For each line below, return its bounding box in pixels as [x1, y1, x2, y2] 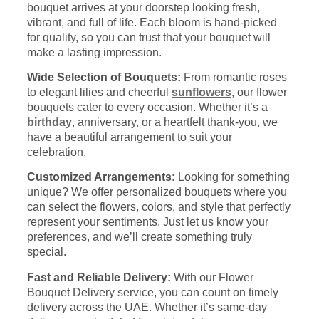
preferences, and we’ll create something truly [27, 231, 252, 244]
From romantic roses [181, 70, 287, 83]
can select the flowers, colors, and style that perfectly [27, 201, 291, 214]
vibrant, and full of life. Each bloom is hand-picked [27, 16, 277, 28]
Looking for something [175, 171, 290, 184]
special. [27, 246, 66, 258]
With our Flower [171, 271, 253, 283]
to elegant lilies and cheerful [27, 85, 172, 98]
